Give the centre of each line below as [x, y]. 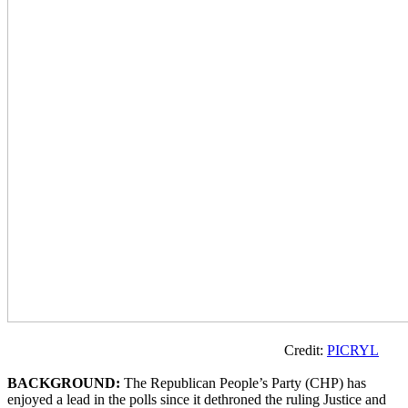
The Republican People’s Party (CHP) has [243, 382]
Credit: [306, 350]
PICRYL [353, 350]
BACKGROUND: [64, 382]
